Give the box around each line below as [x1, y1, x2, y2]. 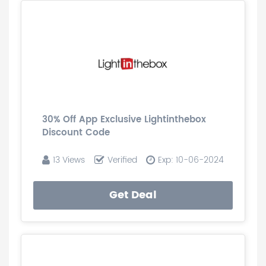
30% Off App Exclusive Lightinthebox [42, 112, 206, 127]
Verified [107, 153, 137, 167]
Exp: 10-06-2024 [158, 153, 224, 167]
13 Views [53, 153, 85, 167]
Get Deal [109, 186, 157, 204]
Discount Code [42, 125, 110, 140]
